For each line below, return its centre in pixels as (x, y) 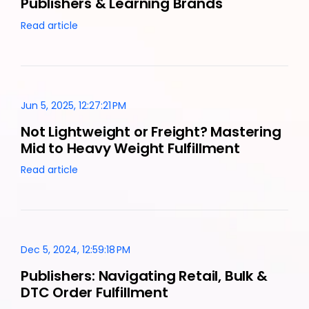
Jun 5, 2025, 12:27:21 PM (73, 105)
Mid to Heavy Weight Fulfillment (130, 148)
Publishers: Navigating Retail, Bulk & (144, 276)
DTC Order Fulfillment (94, 292)
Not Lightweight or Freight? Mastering (151, 131)
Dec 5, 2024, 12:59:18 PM (76, 249)
